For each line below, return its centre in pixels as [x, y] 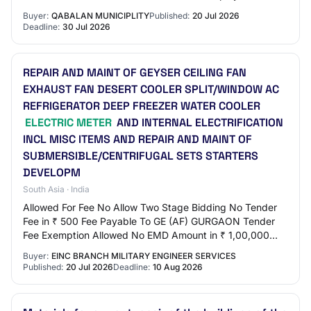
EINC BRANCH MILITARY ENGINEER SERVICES [144, 256]
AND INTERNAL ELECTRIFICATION [199, 123]
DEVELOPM [52, 173]
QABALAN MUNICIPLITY [100, 16]
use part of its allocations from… [95, 9]
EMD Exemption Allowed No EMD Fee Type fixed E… [142, 249]
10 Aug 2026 [178, 267]
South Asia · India [56, 189]
